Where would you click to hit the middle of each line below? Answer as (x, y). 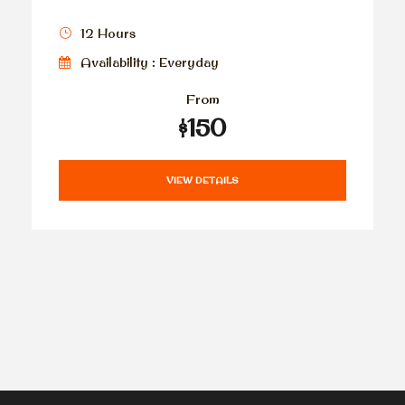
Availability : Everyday (150, 63)
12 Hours (108, 34)
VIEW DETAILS (202, 180)
